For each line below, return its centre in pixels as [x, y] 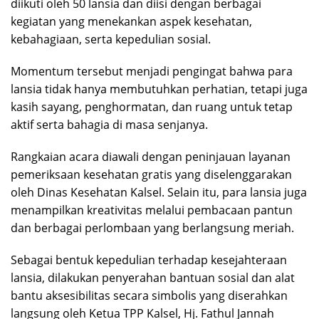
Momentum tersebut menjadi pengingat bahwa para [152, 71]
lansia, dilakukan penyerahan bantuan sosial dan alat [153, 277]
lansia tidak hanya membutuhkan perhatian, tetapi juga [159, 89]
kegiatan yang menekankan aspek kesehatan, [131, 21]
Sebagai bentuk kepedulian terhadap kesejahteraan [149, 260]
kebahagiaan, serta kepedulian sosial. [111, 39]
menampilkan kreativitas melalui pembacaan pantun [152, 210]
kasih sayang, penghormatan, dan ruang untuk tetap [152, 106]
